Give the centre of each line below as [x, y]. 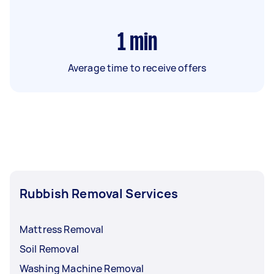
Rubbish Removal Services [99, 193]
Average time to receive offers [137, 68]
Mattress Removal [62, 229]
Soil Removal [49, 249]
